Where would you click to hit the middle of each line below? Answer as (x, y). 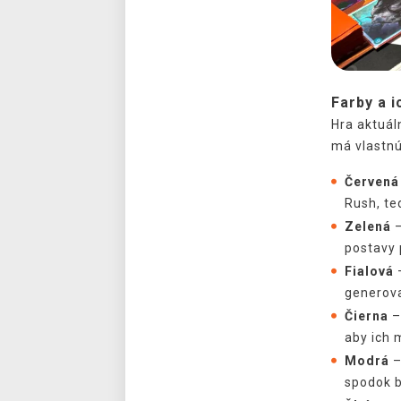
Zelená (367, 226)
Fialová (369, 271)
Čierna (366, 316)
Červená (371, 181)
